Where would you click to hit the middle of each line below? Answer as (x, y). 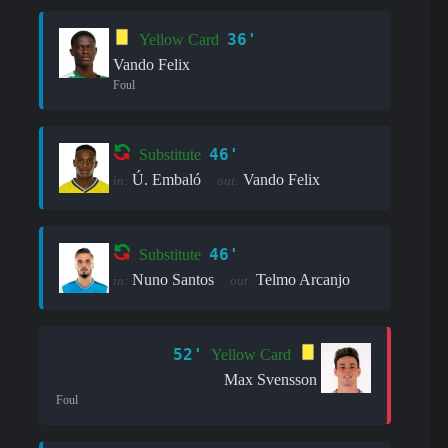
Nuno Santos (173, 279)
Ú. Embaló (166, 179)
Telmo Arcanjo (303, 279)
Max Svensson (271, 379)
